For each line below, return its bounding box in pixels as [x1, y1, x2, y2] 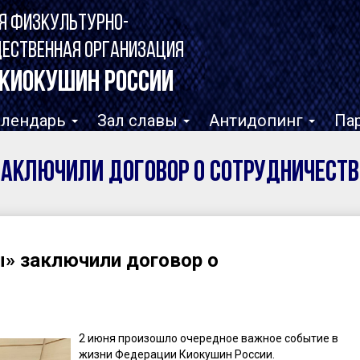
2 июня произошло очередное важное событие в [78, 332, 338, 346]
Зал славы [97, 110, 182, 130]
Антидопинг [209, 110, 307, 130]
